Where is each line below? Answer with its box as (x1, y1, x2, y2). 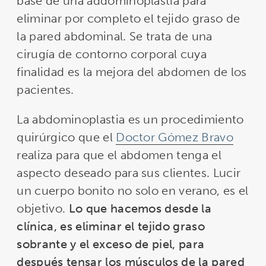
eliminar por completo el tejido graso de (17, 11, 240, 26)
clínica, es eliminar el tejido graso (17, 219, 205, 234)
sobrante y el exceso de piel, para (17, 237, 205, 252)
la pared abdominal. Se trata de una (17, 29, 213, 44)
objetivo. (17, 201, 69, 216)
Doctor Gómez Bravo (116, 130, 233, 145)
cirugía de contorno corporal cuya (17, 47, 207, 62)
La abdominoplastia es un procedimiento (17, 112, 244, 127)
